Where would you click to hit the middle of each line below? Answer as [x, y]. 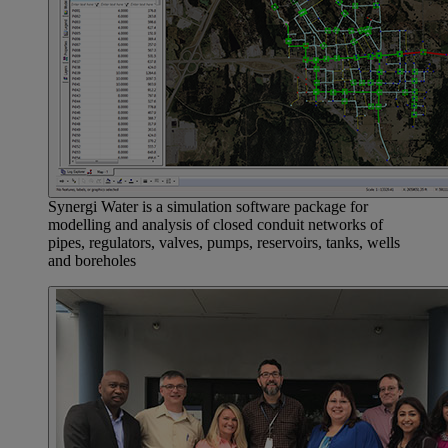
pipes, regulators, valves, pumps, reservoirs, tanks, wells [224, 243]
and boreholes [92, 261]
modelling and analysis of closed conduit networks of [215, 225]
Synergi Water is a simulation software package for [208, 207]
